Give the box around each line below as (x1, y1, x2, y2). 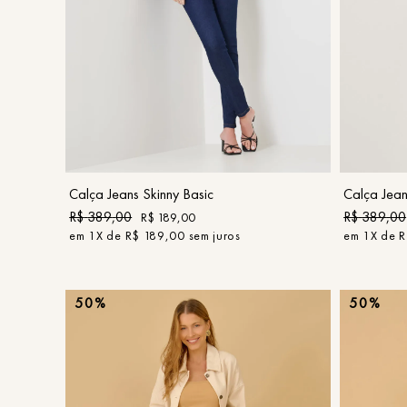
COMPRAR (173, 146, 224, 162)
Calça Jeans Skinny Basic (69, 184, 214, 203)
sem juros (184, 226, 241, 243)
